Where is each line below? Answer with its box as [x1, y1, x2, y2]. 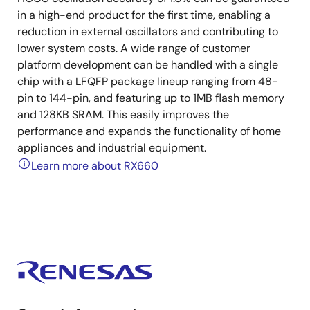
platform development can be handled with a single [17, 57, 278, 72]
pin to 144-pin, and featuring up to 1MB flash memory [17, 91, 284, 105]
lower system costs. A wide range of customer [17, 41, 250, 55]
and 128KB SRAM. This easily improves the [17, 107, 229, 122]
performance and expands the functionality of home [17, 124, 281, 138]
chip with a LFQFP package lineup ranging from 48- [17, 74, 278, 89]
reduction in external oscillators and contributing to [17, 24, 278, 39]
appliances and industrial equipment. [17, 140, 206, 155]
